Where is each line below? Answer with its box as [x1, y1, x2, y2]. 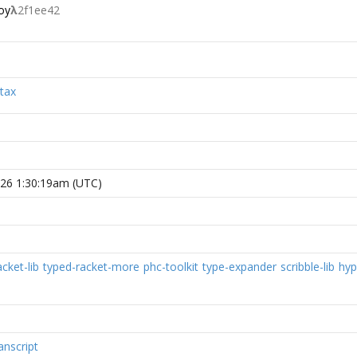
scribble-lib [280, 259, 335, 274]
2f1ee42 [18, 2, 60, 18]
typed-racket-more [43, 259, 139, 274]
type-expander [202, 259, 277, 274]
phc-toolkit [143, 259, 198, 274]
